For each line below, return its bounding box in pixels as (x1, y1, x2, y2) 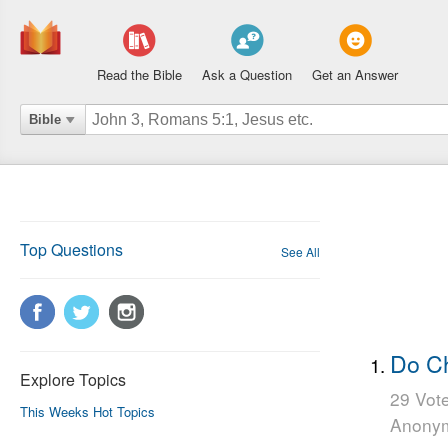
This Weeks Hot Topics (20, 402, 155, 421)
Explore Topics (20, 368, 126, 391)
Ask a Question (202, 65, 292, 84)
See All (281, 243, 320, 260)
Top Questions (20, 238, 123, 261)
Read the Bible (97, 65, 182, 84)
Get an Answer (312, 65, 398, 84)
